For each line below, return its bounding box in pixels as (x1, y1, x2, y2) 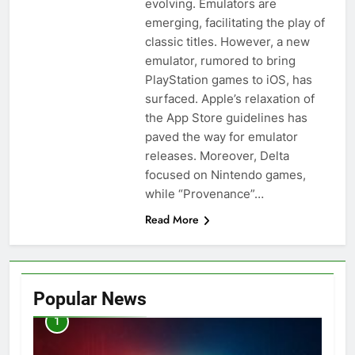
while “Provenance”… (144, 185, 264, 201)
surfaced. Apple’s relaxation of (144, 90, 315, 106)
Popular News (33, 287, 147, 310)
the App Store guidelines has (144, 109, 307, 125)
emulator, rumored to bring (144, 52, 296, 68)
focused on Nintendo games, (144, 166, 306, 182)
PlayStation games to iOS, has (144, 71, 312, 87)
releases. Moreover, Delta (144, 147, 289, 163)
